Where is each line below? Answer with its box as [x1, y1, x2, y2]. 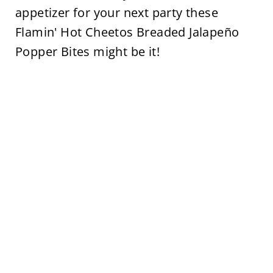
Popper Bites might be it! [15, 43, 160, 60]
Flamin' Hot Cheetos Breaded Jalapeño [15, 24, 239, 40]
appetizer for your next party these [15, 4, 218, 21]
